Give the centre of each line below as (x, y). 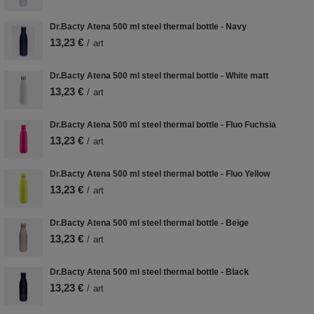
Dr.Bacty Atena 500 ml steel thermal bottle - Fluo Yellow (160, 174)
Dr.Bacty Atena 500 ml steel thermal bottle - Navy (148, 27)
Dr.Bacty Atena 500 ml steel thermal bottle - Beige (149, 223)
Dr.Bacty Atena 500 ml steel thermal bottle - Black (149, 272)
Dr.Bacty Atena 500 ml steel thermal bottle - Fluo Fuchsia (163, 125)
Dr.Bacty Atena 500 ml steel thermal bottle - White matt (159, 76)
